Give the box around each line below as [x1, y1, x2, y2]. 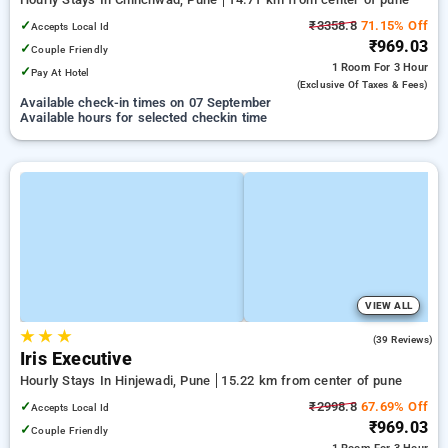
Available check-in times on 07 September [20, 95, 272, 110]
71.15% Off [356, 18, 428, 33]
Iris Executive [20, 349, 132, 369]
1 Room [331, 61, 374, 74]
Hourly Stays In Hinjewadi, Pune [20, 373, 215, 388]
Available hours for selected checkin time [20, 110, 268, 125]
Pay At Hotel [31, 66, 90, 79]
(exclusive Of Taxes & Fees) [296, 79, 428, 90]
